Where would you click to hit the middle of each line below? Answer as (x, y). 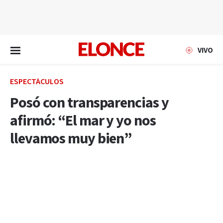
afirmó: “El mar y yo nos (83, 121)
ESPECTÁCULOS (37, 82)
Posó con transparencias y (89, 103)
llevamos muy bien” (71, 139)
